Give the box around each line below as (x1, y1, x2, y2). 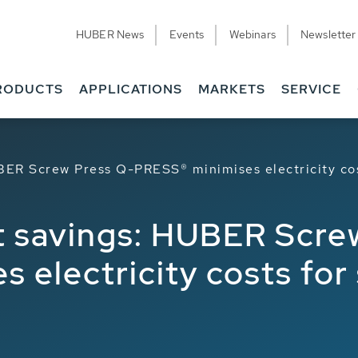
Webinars (229, 27, 276, 42)
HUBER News (75, 27, 145, 42)
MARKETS (198, 81, 265, 97)
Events (169, 27, 205, 42)
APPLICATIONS (79, 81, 182, 97)
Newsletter (300, 27, 356, 42)
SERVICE (281, 81, 341, 97)
